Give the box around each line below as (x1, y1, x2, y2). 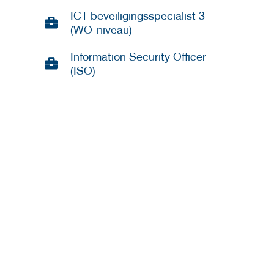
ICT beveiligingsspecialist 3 (70, 9, 205, 23)
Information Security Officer (70, 50, 206, 64)
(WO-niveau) (70, 23, 132, 37)
